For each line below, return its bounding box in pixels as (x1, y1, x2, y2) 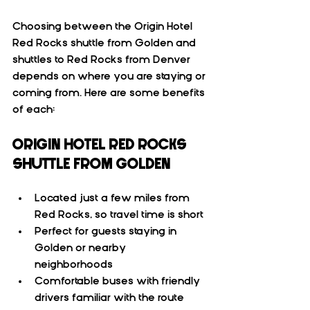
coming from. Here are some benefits (12, 86, 208, 98)
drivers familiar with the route (35, 291, 190, 303)
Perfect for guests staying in (35, 225, 179, 237)
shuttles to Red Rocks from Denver (12, 53, 193, 65)
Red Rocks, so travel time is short (35, 208, 209, 220)
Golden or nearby (35, 241, 129, 253)
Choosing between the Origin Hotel (12, 20, 195, 32)
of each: (12, 103, 55, 115)
